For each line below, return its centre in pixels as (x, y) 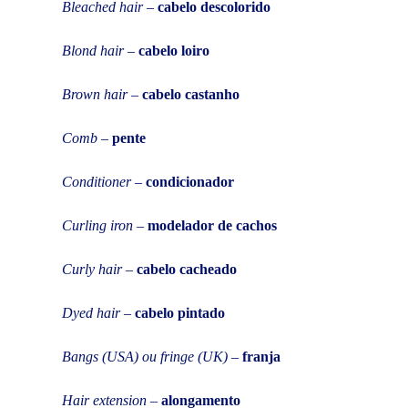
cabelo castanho (191, 94)
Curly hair (92, 269)
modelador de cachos (212, 225)
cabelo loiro (174, 50)
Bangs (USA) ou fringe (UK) (145, 356)
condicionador (190, 181)
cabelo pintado (180, 312)
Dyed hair (91, 312)
